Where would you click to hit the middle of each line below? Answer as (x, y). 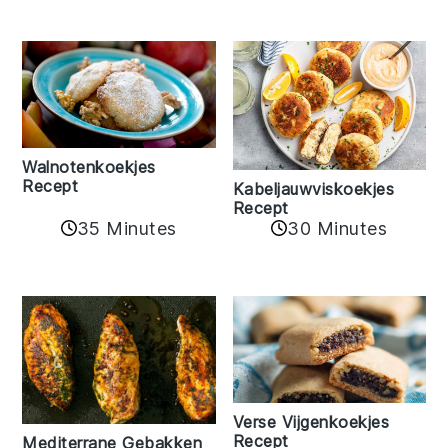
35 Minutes (126, 228)
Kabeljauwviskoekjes (313, 188)
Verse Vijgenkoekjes (310, 421)
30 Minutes (337, 228)
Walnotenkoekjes (89, 167)
